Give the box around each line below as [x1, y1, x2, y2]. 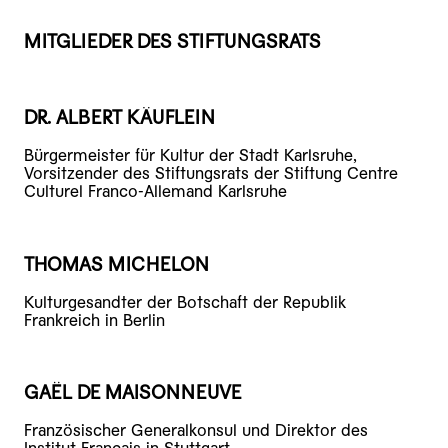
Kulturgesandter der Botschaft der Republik [24, 292, 346, 312]
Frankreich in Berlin [24, 310, 165, 330]
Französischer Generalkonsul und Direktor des [24, 421, 368, 441]
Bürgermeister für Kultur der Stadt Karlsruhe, [24, 146, 357, 166]
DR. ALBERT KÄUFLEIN [24, 107, 215, 129]
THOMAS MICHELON [24, 253, 209, 275]
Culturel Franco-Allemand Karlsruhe [24, 182, 287, 202]
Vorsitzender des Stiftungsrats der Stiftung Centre [24, 164, 398, 184]
